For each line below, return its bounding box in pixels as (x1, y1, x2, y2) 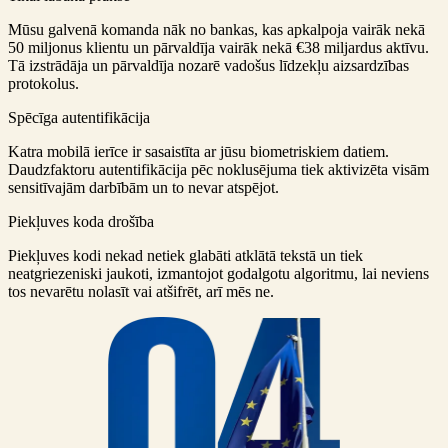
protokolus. (8, 74, 79, 92)
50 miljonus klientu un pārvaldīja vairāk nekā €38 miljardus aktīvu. (8, 38, 429, 56)
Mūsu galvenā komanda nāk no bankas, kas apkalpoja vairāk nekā (8, 20, 425, 38)
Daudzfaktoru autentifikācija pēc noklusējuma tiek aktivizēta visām (8, 160, 429, 178)
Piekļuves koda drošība (8, 212, 154, 230)
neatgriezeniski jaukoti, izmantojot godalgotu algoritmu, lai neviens (8, 264, 429, 282)
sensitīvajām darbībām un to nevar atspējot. (8, 178, 279, 196)
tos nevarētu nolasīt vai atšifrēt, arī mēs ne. (8, 282, 274, 300)
